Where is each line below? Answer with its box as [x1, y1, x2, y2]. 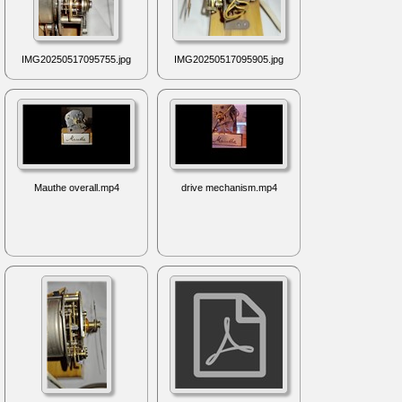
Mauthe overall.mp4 [33, 182, 119, 194]
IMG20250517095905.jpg [174, 53, 284, 65]
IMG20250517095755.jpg [22, 53, 131, 65]
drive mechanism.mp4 [180, 182, 277, 194]
